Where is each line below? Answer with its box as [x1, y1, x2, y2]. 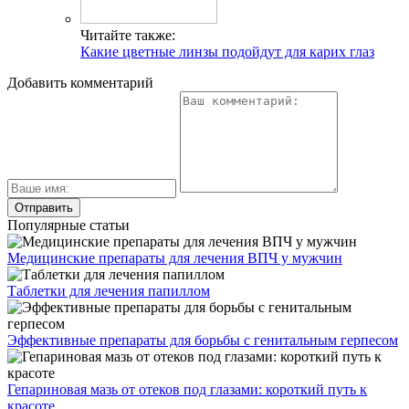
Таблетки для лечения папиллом [7, 283, 210, 299]
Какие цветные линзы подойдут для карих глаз [80, 44, 374, 60]
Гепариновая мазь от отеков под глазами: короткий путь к [7, 382, 367, 398]
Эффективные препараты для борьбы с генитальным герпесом [7, 332, 398, 349]
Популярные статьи [7, 217, 130, 234]
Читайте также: [80, 27, 175, 44]
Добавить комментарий [7, 75, 153, 91]
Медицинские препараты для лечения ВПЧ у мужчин [7, 250, 342, 267]
